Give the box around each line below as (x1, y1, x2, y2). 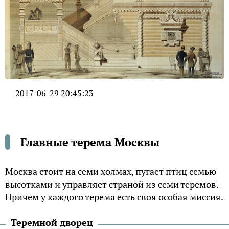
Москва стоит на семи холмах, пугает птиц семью (5, 165, 216, 178)
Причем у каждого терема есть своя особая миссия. (5, 191, 223, 203)
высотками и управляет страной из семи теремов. (5, 178, 218, 191)
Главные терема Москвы (20, 134, 159, 150)
